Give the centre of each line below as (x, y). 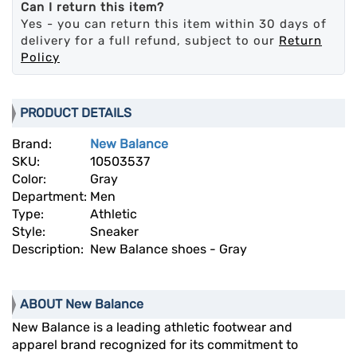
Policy (40, 58)
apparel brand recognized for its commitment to (155, 345)
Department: (51, 197)
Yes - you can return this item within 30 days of (174, 24)
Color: (31, 179)
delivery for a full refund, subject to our (150, 41)
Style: (30, 232)
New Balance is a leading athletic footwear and (152, 328)
